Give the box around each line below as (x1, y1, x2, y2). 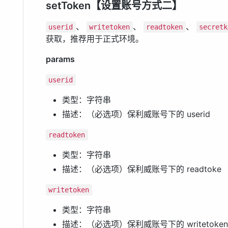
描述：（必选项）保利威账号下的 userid (62, 109, 210, 120)
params (46, 54, 75, 65)
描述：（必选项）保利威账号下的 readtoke (62, 164, 221, 175)
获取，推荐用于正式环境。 (46, 34, 144, 44)
